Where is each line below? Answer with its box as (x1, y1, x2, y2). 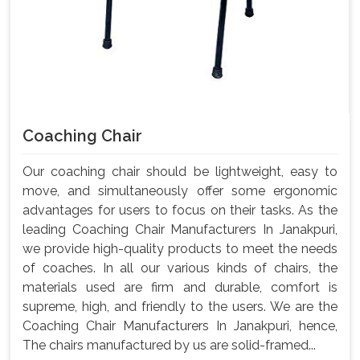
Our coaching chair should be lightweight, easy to (22, 163, 337, 179)
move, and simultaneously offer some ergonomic (22, 182, 337, 198)
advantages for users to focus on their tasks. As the (22, 202, 337, 218)
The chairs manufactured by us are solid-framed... (22, 337, 316, 353)
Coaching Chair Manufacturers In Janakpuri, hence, (22, 317, 337, 333)
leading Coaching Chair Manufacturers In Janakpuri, (22, 221, 337, 237)
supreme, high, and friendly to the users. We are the (22, 298, 337, 314)
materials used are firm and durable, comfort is (22, 279, 337, 295)
